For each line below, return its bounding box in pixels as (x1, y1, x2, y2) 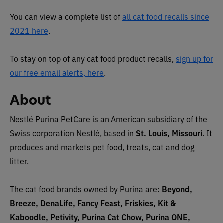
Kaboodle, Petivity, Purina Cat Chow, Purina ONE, (10, 211, 190, 222)
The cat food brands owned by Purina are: (10, 183, 162, 194)
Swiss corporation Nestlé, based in (10, 127, 136, 138)
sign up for (176, 52, 213, 64)
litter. (10, 155, 29, 166)
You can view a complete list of (10, 10, 122, 22)
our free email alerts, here (10, 66, 104, 78)
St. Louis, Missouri (136, 127, 202, 138)
